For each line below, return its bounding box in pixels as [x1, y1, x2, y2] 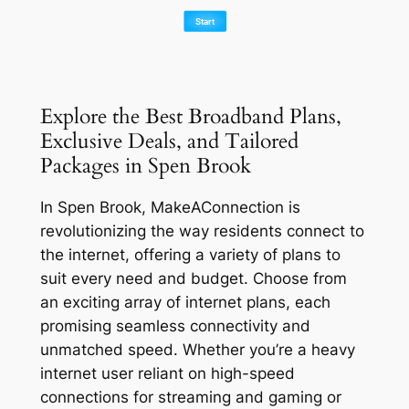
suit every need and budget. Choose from [39, 268, 347, 288]
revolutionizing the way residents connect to [39, 221, 364, 240]
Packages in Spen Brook [39, 151, 251, 180]
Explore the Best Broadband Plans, [39, 101, 341, 131]
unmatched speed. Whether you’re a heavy [39, 340, 355, 359]
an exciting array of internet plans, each [39, 292, 330, 311]
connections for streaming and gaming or [39, 387, 341, 406]
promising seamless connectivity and [39, 316, 310, 335]
